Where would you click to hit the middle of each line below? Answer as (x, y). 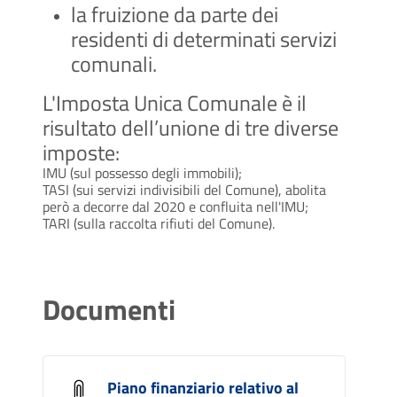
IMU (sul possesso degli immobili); (142, 173)
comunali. (114, 64)
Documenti (109, 310)
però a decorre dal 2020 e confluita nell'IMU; (175, 207)
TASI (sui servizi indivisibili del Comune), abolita (184, 190)
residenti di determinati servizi (204, 39)
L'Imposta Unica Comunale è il (175, 103)
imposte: (81, 153)
